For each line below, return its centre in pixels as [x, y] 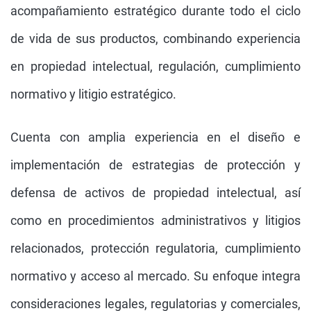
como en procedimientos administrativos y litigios [155, 220]
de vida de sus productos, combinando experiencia [155, 39]
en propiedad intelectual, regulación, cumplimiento [155, 66]
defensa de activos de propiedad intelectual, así [155, 193]
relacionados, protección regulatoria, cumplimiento [155, 248]
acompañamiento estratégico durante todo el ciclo [155, 11]
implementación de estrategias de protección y [155, 165]
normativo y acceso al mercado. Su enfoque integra [155, 276]
